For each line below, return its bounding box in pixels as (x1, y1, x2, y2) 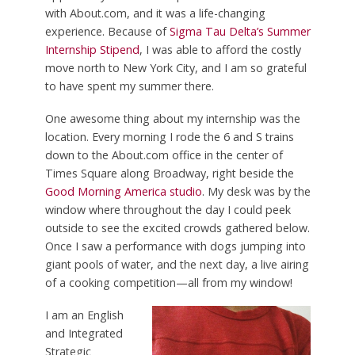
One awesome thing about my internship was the (44, 110, 300, 126)
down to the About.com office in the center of (44, 147, 283, 162)
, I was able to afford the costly (139, 41, 301, 57)
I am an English (44, 307, 124, 323)
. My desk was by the (201, 183, 311, 199)
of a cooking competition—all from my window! (44, 274, 292, 290)
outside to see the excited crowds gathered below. (44, 219, 310, 235)
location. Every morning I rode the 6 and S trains (44, 128, 294, 144)
